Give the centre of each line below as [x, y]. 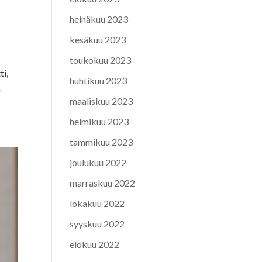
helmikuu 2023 [99, 121]
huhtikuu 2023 [99, 80]
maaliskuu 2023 [101, 101]
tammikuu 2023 [101, 142]
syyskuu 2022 [97, 223]
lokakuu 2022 [97, 203]
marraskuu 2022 [103, 182]
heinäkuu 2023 [99, 19]
